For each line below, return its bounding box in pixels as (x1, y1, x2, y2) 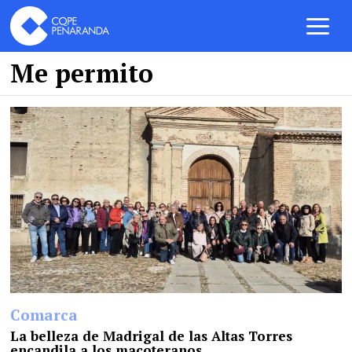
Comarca (10, 304, 79, 324)
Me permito (10, 57, 154, 90)
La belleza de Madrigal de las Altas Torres (10, 326, 293, 345)
